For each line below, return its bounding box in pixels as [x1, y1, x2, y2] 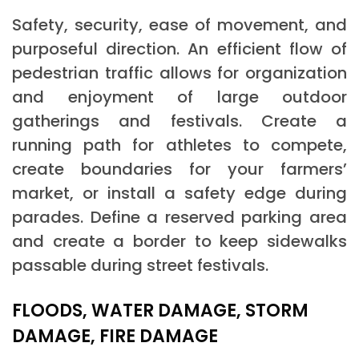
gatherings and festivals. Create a [12, 109, 347, 132]
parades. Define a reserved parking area [12, 205, 347, 228]
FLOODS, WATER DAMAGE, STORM [12, 297, 309, 323]
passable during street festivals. [12, 253, 268, 276]
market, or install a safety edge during [12, 181, 347, 204]
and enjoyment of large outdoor [12, 85, 347, 108]
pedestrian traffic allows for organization [12, 61, 347, 84]
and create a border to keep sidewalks [12, 229, 347, 252]
